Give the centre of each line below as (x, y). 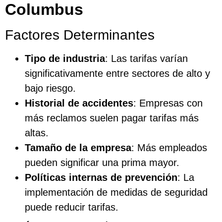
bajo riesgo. (50, 88)
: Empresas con (168, 103)
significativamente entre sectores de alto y (117, 73)
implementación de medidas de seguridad (116, 192)
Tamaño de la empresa (78, 147)
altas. (37, 133)
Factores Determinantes (80, 35)
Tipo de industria (65, 58)
